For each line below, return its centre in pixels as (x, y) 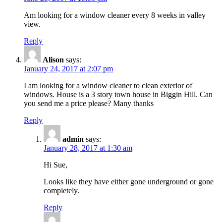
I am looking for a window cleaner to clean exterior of (108, 85)
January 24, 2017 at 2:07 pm (68, 68)
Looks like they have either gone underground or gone (129, 181)
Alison (53, 59)
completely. (61, 190)
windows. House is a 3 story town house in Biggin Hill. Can (118, 94)
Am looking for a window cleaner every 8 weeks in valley (115, 15)
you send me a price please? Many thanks (89, 103)
